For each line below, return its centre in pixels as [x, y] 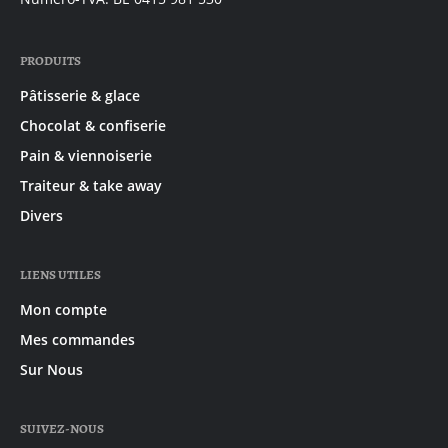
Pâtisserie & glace [80, 96]
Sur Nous [51, 370]
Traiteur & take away [91, 186]
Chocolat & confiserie [93, 126]
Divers [41, 216]
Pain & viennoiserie [86, 156]
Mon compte [63, 310]
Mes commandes [77, 340]
